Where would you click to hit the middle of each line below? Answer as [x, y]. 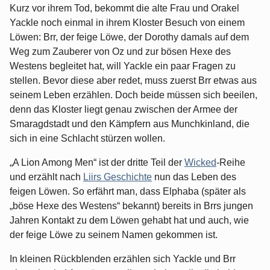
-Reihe [231, 163]
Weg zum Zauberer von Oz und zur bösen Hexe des [120, 52]
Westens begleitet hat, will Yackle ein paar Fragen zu [123, 66]
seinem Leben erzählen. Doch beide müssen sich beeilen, [133, 95]
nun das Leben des [194, 177]
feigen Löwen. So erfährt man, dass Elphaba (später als [128, 192]
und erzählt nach [46, 177]
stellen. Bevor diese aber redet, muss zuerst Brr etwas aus [133, 81]
